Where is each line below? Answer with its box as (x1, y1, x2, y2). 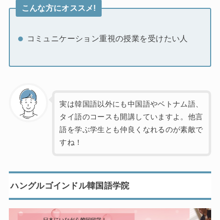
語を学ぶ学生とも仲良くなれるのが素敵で (59, 125, 203, 134)
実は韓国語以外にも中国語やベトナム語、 (59, 100, 203, 108)
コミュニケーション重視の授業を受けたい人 (27, 34, 188, 43)
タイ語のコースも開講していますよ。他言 (59, 112, 203, 121)
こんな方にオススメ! (21, 3, 96, 12)
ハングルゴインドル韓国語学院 (10, 181, 130, 191)
